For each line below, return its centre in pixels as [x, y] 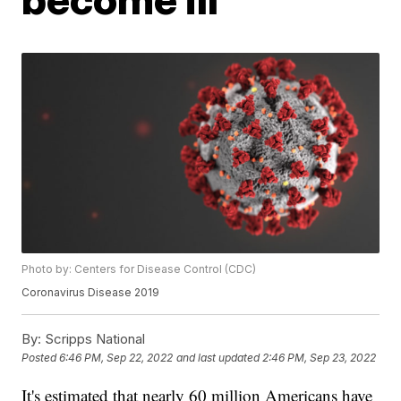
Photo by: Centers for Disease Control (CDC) [139, 269]
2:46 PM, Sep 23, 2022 [320, 358]
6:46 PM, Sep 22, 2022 [116, 358]
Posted [41, 358]
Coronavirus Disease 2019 [91, 293]
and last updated [218, 358]
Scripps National [94, 339]
